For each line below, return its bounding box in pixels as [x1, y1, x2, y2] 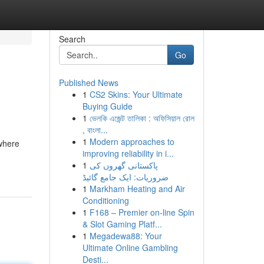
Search [58, 33, 85, 45]
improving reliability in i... [82, 147, 174, 159]
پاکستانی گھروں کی [89, 159, 158, 171]
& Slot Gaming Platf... [82, 218, 162, 230]
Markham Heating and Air [89, 183, 185, 194]
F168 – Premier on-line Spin [89, 206, 194, 218]
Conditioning [82, 194, 129, 206]
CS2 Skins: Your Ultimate [89, 88, 183, 100]
